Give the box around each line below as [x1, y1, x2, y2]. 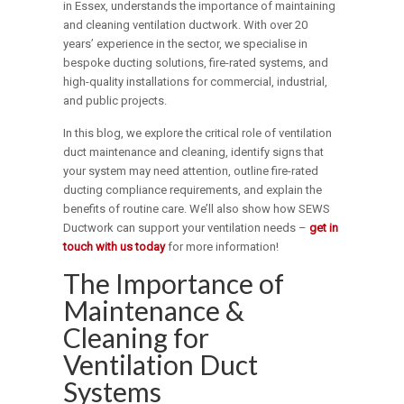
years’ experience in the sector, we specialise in [63, 37, 308, 51]
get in [309, 221, 339, 235]
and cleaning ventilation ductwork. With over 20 [63, 18, 308, 32]
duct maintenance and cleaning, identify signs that [63, 145, 325, 160]
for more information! [165, 240, 280, 254]
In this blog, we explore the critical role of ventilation [63, 126, 333, 141]
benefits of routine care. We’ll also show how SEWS [63, 202, 331, 216]
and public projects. [63, 94, 168, 108]
